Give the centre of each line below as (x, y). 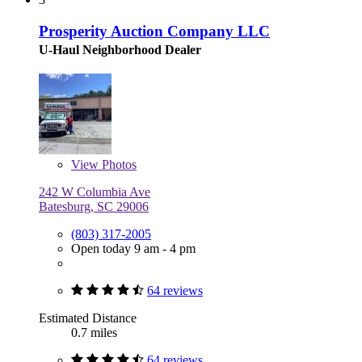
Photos (118, 164)
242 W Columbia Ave (95, 192)
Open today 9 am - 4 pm (133, 248)
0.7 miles (94, 332)
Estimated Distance (88, 318)
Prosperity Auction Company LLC (154, 31)
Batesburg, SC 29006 (94, 206)
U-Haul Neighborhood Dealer (120, 49)
